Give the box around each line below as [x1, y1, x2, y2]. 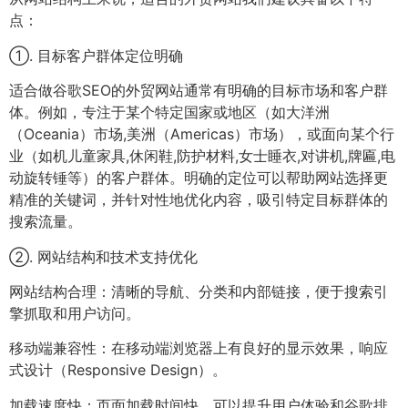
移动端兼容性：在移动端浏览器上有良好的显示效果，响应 [9, 339, 388, 358]
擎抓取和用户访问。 [9, 304, 140, 322]
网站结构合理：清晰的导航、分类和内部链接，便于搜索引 [9, 282, 388, 301]
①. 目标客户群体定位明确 [9, 46, 183, 65]
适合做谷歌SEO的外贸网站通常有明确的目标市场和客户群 [9, 81, 388, 100]
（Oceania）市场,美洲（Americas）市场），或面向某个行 [9, 125, 394, 144]
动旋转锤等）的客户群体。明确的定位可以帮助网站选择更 [9, 168, 388, 188]
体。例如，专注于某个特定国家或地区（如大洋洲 [9, 103, 330, 122]
